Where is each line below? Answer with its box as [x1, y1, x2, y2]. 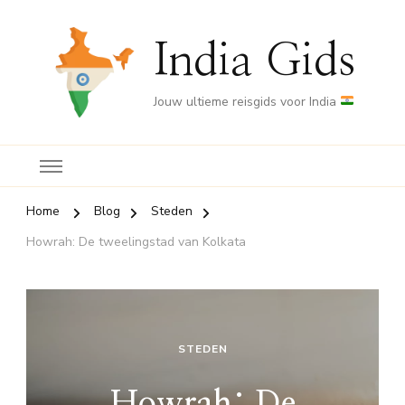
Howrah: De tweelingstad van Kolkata [26, 233, 246, 250]
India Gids [154, 38, 355, 84]
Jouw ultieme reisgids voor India [154, 92, 340, 110]
